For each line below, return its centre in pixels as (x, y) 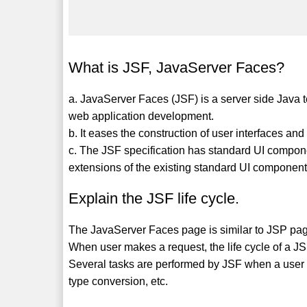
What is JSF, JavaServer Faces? (177, 67)
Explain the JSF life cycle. (154, 198)
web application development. (142, 116)
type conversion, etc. (119, 281)
